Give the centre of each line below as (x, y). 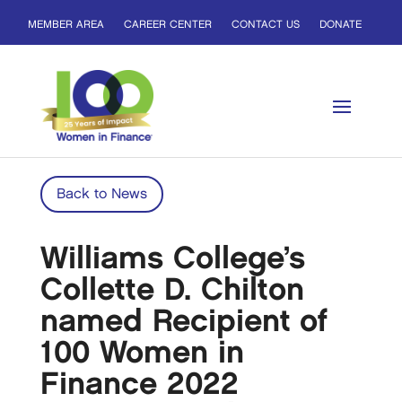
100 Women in (142, 353)
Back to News (101, 194)
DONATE (341, 24)
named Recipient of (184, 322)
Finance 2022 (139, 385)
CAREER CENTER (168, 24)
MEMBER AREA (66, 24)
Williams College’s (172, 259)
